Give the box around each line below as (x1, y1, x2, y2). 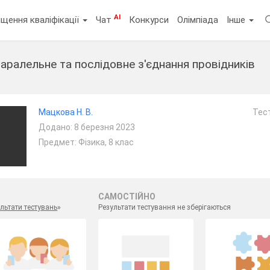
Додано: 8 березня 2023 (38, 122, 135, 132)
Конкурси (129, 14, 169, 25)
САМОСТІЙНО (98, 192, 155, 201)
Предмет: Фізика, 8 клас (38, 137, 134, 147)
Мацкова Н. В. (38, 107, 93, 117)
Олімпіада (177, 14, 219, 25)
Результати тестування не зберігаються (98, 203, 231, 212)
